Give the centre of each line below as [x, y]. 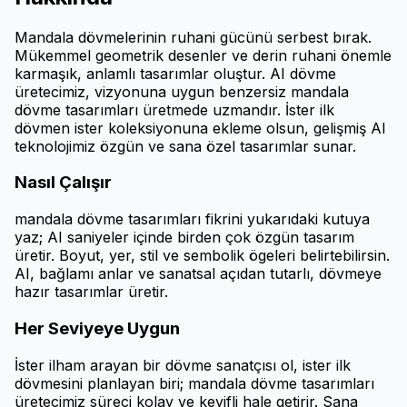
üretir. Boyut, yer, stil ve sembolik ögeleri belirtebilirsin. [202, 256]
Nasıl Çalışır [63, 183]
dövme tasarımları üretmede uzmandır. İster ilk [174, 109]
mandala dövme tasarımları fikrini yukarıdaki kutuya [192, 219]
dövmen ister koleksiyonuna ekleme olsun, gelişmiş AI [200, 128]
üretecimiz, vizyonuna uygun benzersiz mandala [182, 91]
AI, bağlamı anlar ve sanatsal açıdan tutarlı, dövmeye [198, 274]
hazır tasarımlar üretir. [91, 292]
